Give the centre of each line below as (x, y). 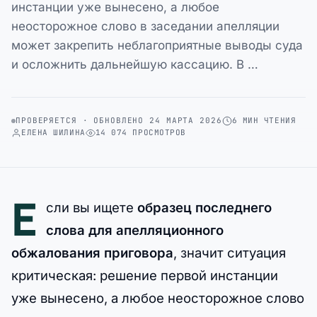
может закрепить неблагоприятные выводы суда (157, 45)
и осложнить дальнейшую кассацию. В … (135, 64)
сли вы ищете (92, 207)
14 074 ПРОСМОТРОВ (140, 132)
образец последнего (204, 207)
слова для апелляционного (135, 230)
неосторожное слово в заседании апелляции (145, 26)
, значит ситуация (230, 253)
